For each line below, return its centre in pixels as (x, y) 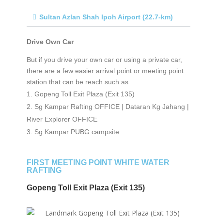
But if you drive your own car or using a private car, (104, 59)
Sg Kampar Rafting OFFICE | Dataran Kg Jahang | (111, 106)
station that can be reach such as (77, 82)
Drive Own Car (50, 41)
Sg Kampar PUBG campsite (77, 132)
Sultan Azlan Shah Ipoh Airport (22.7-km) (106, 17)
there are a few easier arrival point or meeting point (105, 70)
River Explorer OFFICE (62, 119)
